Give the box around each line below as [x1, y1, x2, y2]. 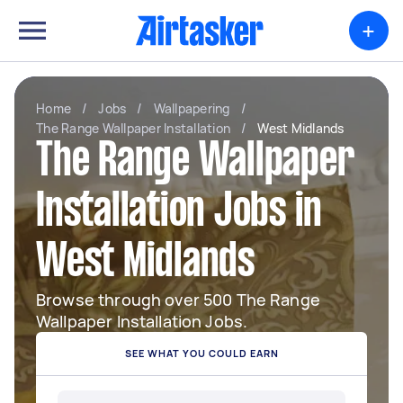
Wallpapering [153, 100, 230, 117]
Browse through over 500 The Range [36, 289, 320, 310]
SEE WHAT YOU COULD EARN [124, 346, 279, 360]
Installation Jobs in [36, 192, 322, 235]
